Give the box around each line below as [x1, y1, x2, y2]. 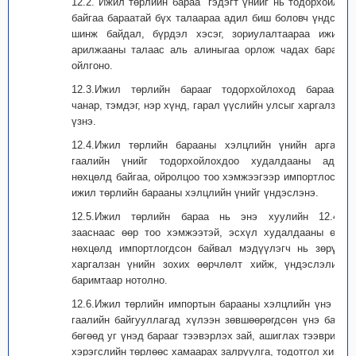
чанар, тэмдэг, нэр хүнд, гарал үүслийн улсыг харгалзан [72, 99, 346, 111]
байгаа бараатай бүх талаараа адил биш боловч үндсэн [72, 12, 346, 24]
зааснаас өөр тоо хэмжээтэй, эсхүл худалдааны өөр [72, 226, 346, 238]
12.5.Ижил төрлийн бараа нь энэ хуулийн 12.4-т [72, 211, 346, 222]
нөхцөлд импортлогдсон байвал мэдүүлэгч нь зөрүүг [72, 242, 346, 254]
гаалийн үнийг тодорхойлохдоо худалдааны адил [72, 155, 346, 167]
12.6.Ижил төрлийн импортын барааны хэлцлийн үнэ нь [72, 298, 346, 310]
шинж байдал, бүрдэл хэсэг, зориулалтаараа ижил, [72, 28, 346, 40]
